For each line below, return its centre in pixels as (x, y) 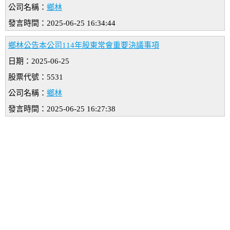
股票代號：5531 (36, 77)
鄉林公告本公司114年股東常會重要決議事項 (84, 45)
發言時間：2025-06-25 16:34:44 (62, 23)
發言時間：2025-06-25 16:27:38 (62, 109)
